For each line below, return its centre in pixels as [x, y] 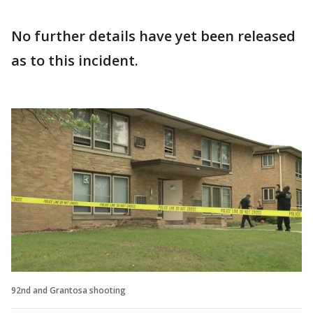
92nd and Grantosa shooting [68, 290]
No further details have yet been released [153, 36]
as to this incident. [75, 60]
